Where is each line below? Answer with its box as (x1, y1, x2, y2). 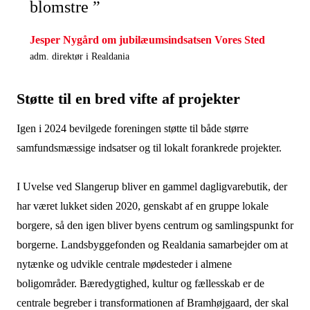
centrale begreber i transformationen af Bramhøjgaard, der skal (16, 297, 289, 309)
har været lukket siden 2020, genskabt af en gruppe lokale (16, 200, 268, 212)
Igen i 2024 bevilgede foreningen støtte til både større (16, 122, 248, 134)
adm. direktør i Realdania (29, 51, 129, 62)
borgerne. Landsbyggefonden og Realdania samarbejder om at (16, 239, 288, 250)
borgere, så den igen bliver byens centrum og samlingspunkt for (16, 219, 293, 231)
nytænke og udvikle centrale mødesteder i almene (16, 258, 232, 270)
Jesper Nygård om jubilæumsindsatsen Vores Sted (29, 34, 265, 46)
